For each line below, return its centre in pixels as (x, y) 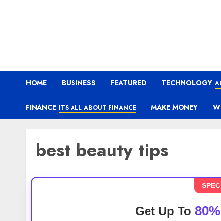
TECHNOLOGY (187, 83)
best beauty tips (102, 150)
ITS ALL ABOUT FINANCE (97, 108)
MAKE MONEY (174, 107)
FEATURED (129, 83)
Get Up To (165, 211)
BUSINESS (79, 83)
